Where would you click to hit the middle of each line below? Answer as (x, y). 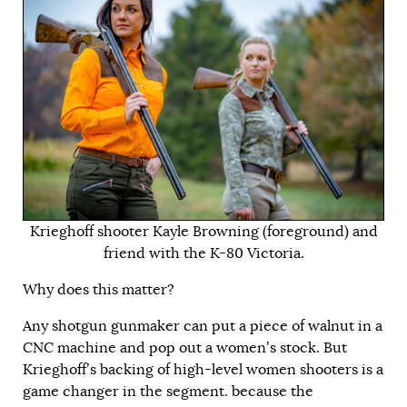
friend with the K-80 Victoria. (203, 254)
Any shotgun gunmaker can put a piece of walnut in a (203, 327)
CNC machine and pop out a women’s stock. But (185, 348)
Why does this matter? (100, 290)
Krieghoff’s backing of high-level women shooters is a (203, 370)
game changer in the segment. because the (168, 392)
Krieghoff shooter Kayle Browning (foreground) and (203, 232)
